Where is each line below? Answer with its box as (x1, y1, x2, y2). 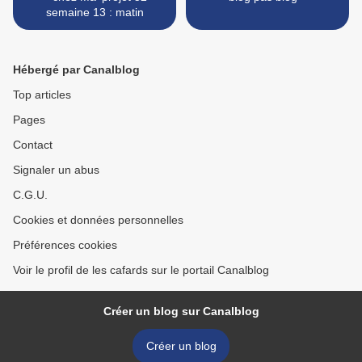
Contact (13, 138, 53, 152)
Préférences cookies (13, 238, 117, 252)
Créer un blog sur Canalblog (103, 305, 259, 318)
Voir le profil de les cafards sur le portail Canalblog (13, 263, 269, 277)
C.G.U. (13, 188, 48, 202)
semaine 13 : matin (45, 6, 144, 19)
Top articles (13, 88, 71, 102)
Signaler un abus (13, 163, 99, 177)
